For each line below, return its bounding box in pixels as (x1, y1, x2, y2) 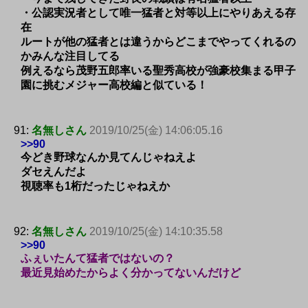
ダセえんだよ (21, 165, 87, 177)
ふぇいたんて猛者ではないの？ (21, 252, 175, 264)
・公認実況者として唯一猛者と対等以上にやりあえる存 (21, 6, 296, 19)
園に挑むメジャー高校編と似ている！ (21, 78, 208, 91)
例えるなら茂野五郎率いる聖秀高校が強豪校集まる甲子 (21, 64, 296, 76)
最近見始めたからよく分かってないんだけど (21, 266, 241, 278)
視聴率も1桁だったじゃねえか (21, 179, 170, 192)
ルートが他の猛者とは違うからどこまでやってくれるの (21, 35, 296, 47)
